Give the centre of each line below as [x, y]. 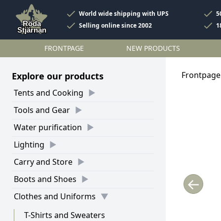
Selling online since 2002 [115, 25]
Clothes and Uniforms [55, 196]
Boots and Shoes [45, 179]
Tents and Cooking [49, 93]
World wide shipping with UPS [124, 14]
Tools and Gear [42, 110]
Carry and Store [43, 162]
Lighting [29, 145]
